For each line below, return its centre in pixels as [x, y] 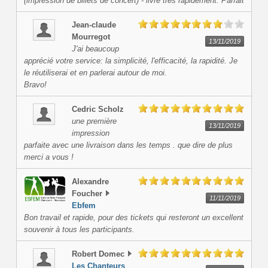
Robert [84, 254]
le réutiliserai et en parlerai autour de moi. [95, 73]
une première [94, 121]
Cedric [83, 109]
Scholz [111, 109]
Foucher [87, 194]
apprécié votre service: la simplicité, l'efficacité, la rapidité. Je [130, 61]
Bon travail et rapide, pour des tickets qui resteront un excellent [133, 218]
